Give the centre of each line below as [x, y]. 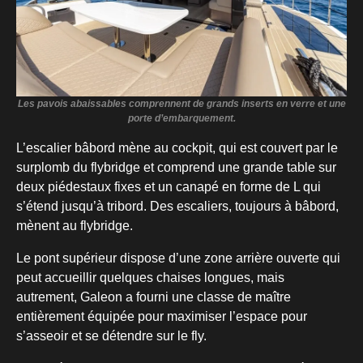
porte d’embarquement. [181, 119]
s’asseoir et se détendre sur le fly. [111, 336]
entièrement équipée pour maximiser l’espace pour [162, 317]
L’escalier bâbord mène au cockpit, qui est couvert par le [177, 148]
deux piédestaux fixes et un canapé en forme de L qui [169, 187]
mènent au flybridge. [75, 226]
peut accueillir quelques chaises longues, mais [150, 278]
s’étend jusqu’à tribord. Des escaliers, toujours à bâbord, [177, 207]
